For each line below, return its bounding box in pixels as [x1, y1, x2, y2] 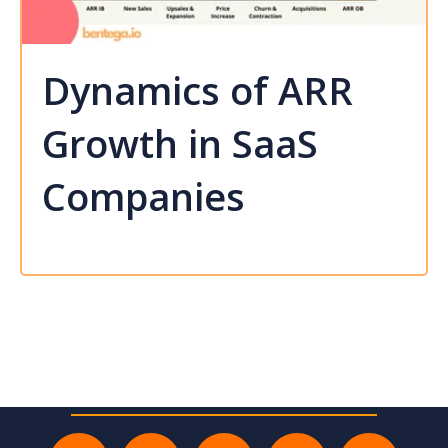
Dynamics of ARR [42, 63, 353, 116]
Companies [42, 169, 245, 222]
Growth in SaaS [42, 116, 318, 169]
